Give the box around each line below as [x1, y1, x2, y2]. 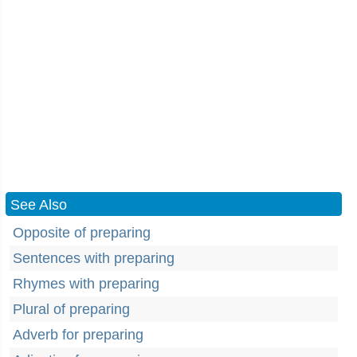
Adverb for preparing [13, 327, 143, 343]
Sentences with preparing [13, 250, 175, 266]
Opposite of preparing [13, 225, 151, 241]
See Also [10, 197, 67, 213]
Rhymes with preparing [13, 276, 159, 292]
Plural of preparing [13, 301, 130, 317]
